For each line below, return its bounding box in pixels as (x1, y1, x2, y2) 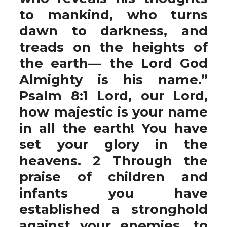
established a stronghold (19, 201, 208, 217)
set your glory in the (19, 136, 208, 152)
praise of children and (19, 169, 208, 184)
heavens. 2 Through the (19, 153, 208, 168)
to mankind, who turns (19, 7, 208, 22)
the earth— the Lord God (19, 55, 208, 71)
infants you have (19, 185, 208, 201)
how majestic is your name (19, 104, 208, 120)
